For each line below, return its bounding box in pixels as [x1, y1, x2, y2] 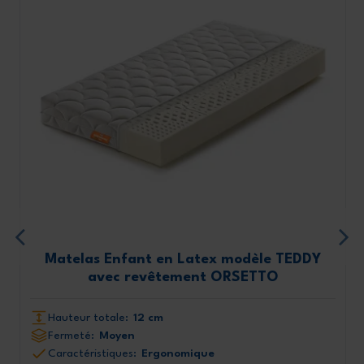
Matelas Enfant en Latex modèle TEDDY [45, 252, 321, 266]
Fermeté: [48, 330, 95, 342]
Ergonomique [141, 348, 215, 360]
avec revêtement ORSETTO [87, 270, 279, 284]
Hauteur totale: [48, 312, 129, 324]
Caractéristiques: [48, 348, 137, 360]
